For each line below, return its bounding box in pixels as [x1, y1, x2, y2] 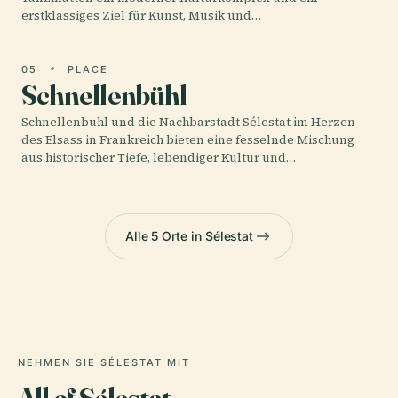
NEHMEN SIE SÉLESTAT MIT [18, 355, 190, 369]
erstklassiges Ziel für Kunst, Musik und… [21, 6, 261, 24]
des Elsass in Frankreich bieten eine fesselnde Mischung [21, 131, 354, 148]
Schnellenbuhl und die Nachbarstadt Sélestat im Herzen [21, 113, 355, 131]
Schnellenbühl [21, 76, 187, 112]
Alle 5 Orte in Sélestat [124, 228, 254, 244]
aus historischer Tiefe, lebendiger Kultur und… [21, 148, 296, 166]
